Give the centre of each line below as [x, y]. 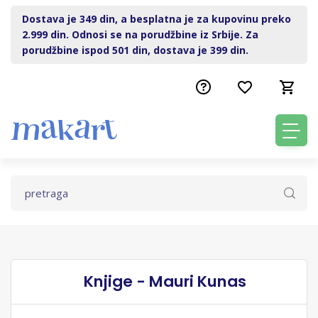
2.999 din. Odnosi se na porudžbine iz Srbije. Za [140, 34]
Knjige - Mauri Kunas [165, 282]
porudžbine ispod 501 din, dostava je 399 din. [135, 50]
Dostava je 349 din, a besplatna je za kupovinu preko [157, 19]
